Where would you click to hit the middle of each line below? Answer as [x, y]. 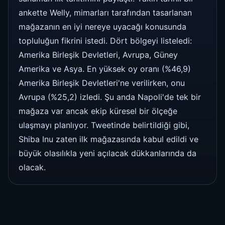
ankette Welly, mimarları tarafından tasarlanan [105, 12]
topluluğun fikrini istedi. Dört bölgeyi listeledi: [105, 40]
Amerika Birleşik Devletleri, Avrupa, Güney [98, 54]
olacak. [32, 167]
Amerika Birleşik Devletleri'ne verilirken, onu [102, 83]
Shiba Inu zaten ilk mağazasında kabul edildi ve [108, 139]
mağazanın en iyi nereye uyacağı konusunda [102, 26]
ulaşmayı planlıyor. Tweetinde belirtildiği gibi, [104, 125]
